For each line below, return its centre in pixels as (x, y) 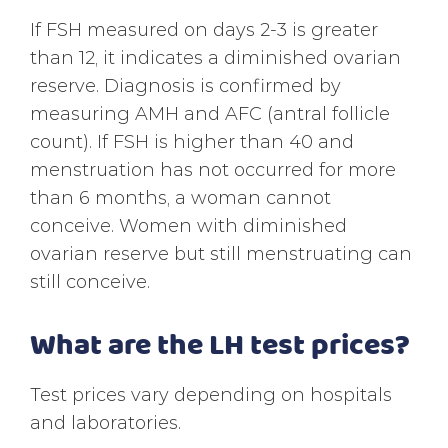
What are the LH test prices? (220, 342)
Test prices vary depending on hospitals (211, 394)
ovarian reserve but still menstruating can (221, 253)
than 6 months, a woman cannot (180, 197)
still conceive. (90, 281)
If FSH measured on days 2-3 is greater (204, 29)
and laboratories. (105, 422)
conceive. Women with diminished (188, 225)
